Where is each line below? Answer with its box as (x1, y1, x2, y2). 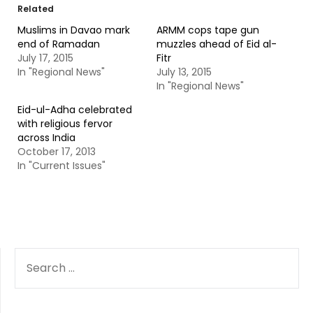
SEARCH (14, 248, 54, 263)
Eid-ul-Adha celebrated (17, 103, 132, 117)
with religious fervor (17, 117, 112, 131)
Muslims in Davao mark (17, 23, 130, 37)
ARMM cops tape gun (156, 23, 259, 37)
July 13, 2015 (156, 65, 212, 79)
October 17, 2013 (17, 145, 96, 159)
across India (17, 131, 75, 145)
